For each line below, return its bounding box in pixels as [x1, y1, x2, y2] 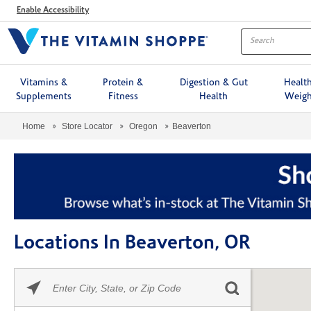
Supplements [15, 91, 72, 102]
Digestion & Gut [179, 77, 248, 88]
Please [52, 269, 79, 280]
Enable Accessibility [17, 6, 89, 15]
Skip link [15, 270, 51, 281]
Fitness [108, 91, 138, 102]
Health [199, 91, 228, 102]
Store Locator [62, 121, 112, 131]
